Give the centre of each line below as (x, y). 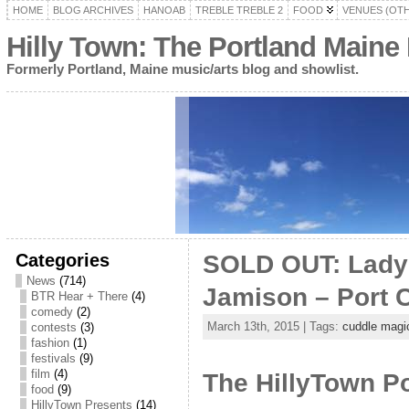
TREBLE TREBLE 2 (239, 10)
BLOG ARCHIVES (93, 10)
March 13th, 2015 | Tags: (274, 326)
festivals (53, 358)
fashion (50, 343)
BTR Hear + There (79, 296)
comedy (52, 312)
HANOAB (164, 10)
